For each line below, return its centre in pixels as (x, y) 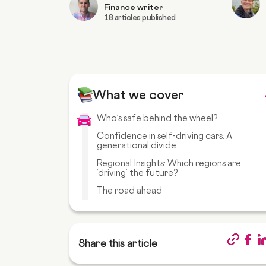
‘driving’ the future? (137, 173)
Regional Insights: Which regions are (169, 163)
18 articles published (140, 18)
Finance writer (134, 7)
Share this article (118, 243)
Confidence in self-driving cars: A (164, 136)
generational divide (137, 145)
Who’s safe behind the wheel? (157, 118)
